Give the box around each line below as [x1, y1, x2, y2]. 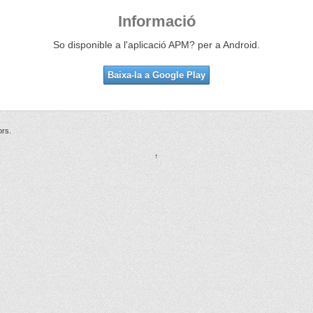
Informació [117, 12, 196, 30]
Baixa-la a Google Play [108, 69, 205, 80]
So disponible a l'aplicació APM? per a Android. [53, 38, 260, 50]
